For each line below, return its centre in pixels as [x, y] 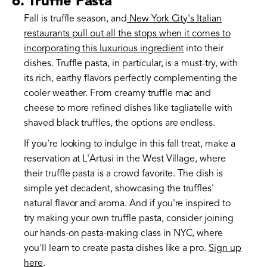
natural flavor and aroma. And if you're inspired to [127, 204]
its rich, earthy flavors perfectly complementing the [131, 78]
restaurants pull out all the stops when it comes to [127, 34]
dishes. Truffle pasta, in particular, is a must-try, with [131, 63]
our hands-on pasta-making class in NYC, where [124, 233]
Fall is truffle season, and [75, 19]
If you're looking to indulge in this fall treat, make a [130, 144]
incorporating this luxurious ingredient [104, 49]
